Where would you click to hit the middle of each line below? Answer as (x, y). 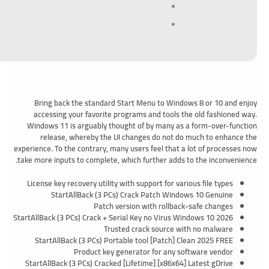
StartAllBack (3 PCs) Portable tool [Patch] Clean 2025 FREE (134, 240)
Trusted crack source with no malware (168, 229)
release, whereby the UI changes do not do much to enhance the (149, 137)
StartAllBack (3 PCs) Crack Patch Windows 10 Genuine (142, 195)
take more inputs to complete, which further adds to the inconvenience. (137, 160)
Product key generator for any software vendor (153, 252)
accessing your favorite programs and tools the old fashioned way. (145, 114)
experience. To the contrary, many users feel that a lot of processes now (135, 148)
